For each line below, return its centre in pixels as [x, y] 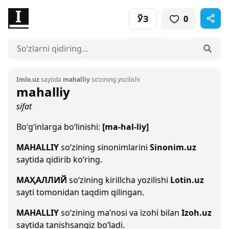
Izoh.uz [197, 213]
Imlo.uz [28, 79]
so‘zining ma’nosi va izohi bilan [120, 213]
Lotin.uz [187, 180]
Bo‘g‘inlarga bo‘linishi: [59, 127]
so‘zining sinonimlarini [104, 147]
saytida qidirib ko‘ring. [59, 159]
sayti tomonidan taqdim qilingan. [80, 192]
